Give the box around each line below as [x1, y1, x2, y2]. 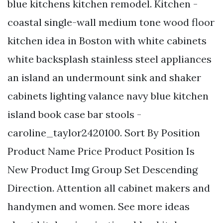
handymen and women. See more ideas [7, 200, 190, 213]
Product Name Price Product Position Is [7, 144, 195, 157]
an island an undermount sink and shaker [7, 71, 201, 84]
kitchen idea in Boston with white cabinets [7, 34, 207, 47]
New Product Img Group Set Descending [7, 163, 198, 176]
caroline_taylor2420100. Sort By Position [7, 126, 200, 139]
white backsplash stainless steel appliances [7, 52, 212, 65]
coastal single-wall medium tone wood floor [7, 15, 215, 28]
